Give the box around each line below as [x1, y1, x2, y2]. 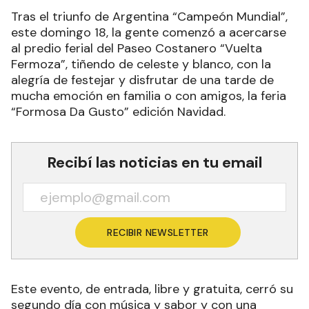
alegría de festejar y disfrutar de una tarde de [11, 72, 274, 88]
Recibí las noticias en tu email [47, 152, 262, 172]
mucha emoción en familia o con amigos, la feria [11, 88, 286, 104]
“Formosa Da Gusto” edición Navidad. [11, 103, 226, 120]
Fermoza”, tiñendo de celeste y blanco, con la [11, 56, 271, 72]
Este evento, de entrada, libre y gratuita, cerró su [11, 281, 293, 297]
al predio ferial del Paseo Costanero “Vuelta [11, 40, 262, 57]
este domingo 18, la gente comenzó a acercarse [11, 24, 286, 41]
